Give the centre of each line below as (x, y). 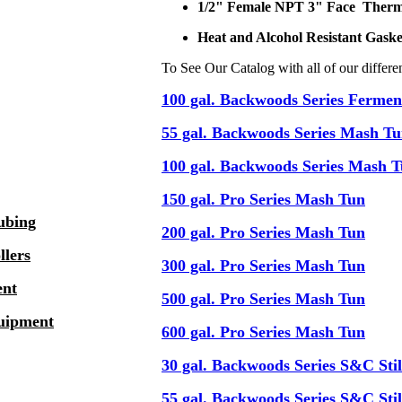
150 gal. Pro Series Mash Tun (263, 199)
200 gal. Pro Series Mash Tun (263, 232)
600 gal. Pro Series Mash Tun (263, 332)
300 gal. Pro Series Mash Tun (263, 266)
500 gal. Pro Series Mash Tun (263, 299)
